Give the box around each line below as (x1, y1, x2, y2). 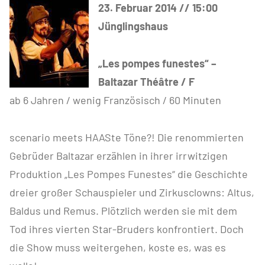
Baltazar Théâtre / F (98, 75, 195, 89)
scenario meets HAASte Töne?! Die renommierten (9, 131, 244, 144)
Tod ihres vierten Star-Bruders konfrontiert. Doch (9, 222, 244, 236)
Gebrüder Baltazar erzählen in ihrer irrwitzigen (9, 149, 228, 163)
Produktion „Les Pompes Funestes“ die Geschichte (9, 167, 248, 181)
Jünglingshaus (98, 20, 168, 33)
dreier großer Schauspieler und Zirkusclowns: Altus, (9, 186, 254, 199)
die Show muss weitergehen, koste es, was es (9, 241, 226, 254)
